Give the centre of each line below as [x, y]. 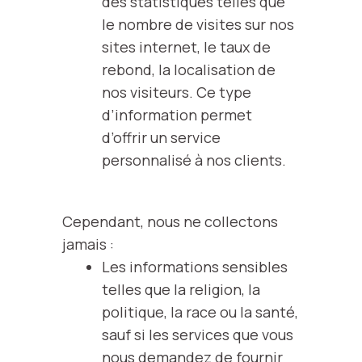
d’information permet [177, 115]
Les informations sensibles [194, 267]
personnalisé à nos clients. [194, 160]
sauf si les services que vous [197, 335]
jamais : [88, 244]
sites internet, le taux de [186, 47]
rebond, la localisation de [188, 69]
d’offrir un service [161, 137]
